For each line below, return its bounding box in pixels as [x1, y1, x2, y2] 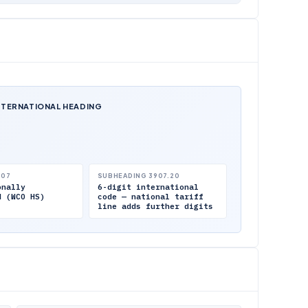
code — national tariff [97, 192, 203, 201]
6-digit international [97, 182, 199, 192]
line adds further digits [97, 201, 213, 211]
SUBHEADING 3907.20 [97, 172, 180, 179]
